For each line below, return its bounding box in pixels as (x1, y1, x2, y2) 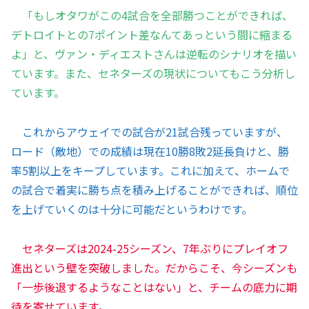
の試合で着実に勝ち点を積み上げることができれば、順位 (11, 181, 298, 198)
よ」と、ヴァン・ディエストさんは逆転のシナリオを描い (11, 46, 297, 63)
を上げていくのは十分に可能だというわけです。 (11, 200, 252, 217)
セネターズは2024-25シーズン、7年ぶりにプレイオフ (22, 239, 288, 257)
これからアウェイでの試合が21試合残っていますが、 (11, 123, 288, 140)
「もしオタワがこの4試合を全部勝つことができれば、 (22, 7, 293, 24)
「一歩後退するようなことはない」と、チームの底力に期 (11, 278, 297, 295)
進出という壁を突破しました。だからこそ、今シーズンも (11, 259, 297, 276)
